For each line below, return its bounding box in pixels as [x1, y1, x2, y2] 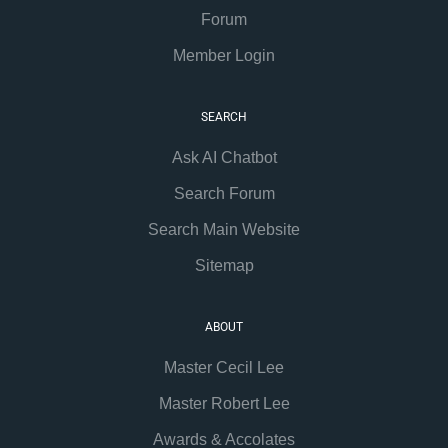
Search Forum [173, 184, 275, 202]
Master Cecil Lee [164, 358, 284, 376]
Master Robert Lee [158, 394, 290, 412]
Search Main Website [148, 220, 300, 238]
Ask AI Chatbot [171, 148, 277, 166]
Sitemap [194, 256, 254, 274]
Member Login [173, 46, 275, 64]
